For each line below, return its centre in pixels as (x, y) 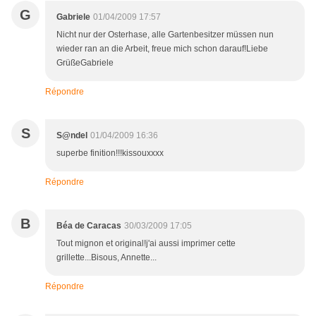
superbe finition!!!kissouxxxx (110, 153)
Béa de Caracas (89, 226)
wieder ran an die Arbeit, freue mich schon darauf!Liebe (162, 49)
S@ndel (72, 136)
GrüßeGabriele (85, 63)
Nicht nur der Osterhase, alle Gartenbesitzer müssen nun (165, 35)
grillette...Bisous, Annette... (107, 258)
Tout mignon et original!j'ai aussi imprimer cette (146, 244)
